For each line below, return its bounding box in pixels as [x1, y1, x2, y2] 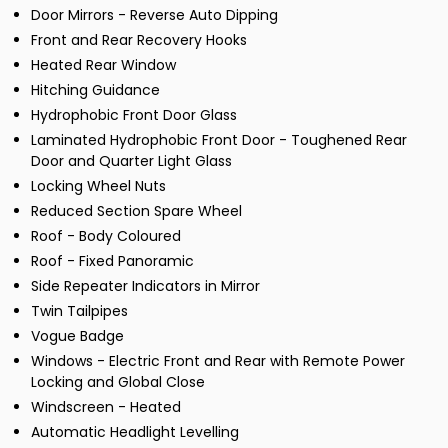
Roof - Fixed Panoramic [31, 250, 194, 271]
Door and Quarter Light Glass [31, 150, 232, 171]
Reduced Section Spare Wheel [31, 200, 242, 221]
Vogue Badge [31, 325, 124, 346]
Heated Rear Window [31, 54, 176, 75]
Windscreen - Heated [31, 396, 181, 417]
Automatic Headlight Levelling [31, 421, 239, 442]
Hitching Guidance [31, 79, 160, 100]
